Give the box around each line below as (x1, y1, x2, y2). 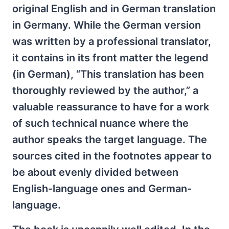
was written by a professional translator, (12, 35, 211, 48)
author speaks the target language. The (12, 133, 207, 146)
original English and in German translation (12, 2, 216, 15)
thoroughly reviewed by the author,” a (12, 84, 198, 97)
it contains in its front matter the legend (12, 51, 209, 64)
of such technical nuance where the (12, 117, 189, 129)
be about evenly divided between (12, 166, 178, 178)
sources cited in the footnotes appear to (12, 149, 212, 162)
